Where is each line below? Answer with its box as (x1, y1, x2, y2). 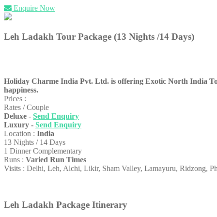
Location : (4, 129, 37, 138)
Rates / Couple (4, 103, 49, 112)
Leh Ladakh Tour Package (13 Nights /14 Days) (4, 31, 194, 42)
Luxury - (4, 121, 35, 129)
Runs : (4, 155, 26, 164)
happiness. (4, 86, 38, 94)
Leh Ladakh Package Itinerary (4, 200, 127, 210)
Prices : (4, 94, 26, 103)
